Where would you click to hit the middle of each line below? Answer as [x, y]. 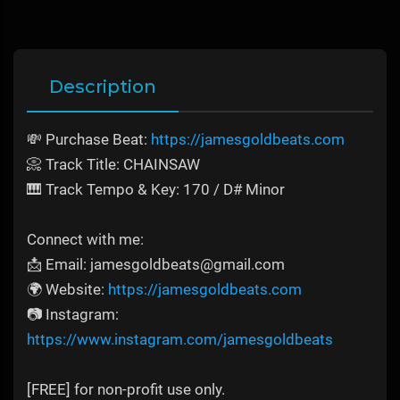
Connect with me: [85, 240]
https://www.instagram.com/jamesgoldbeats [180, 340]
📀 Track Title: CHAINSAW [113, 165]
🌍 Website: [67, 290]
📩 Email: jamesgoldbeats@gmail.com [156, 265]
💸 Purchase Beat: [89, 140]
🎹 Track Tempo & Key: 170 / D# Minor [156, 190]
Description [103, 87]
